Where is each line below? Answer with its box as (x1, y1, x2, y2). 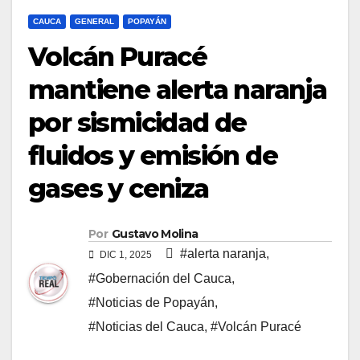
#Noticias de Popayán (88, 296, 215, 310)
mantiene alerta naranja (28, 73, 327, 105)
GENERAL (75, 16, 114, 26)
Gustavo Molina (111, 227, 198, 242)
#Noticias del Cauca (88, 320, 204, 334)
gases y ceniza (28, 172, 209, 204)
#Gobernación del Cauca (88, 272, 231, 286)
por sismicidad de (28, 106, 247, 138)
